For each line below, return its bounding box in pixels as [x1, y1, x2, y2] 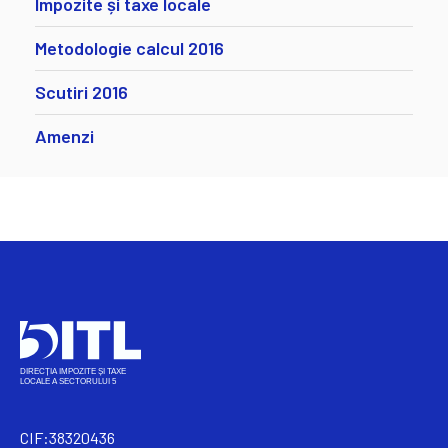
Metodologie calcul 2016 [35, 37, 224, 60]
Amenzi [35, 125, 94, 148]
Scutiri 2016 [35, 81, 128, 104]
